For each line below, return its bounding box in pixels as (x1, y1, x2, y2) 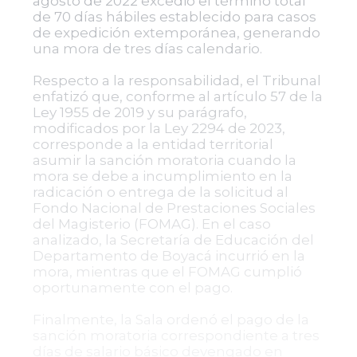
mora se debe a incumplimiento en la (32, 168, 292, 184)
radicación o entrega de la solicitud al (32, 184, 288, 200)
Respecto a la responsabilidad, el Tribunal (32, 73, 321, 88)
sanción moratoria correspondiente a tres (32, 328, 320, 343)
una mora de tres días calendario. (32, 41, 262, 57)
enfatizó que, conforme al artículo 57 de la (32, 88, 323, 104)
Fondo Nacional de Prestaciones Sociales (32, 200, 316, 216)
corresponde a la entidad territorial (32, 136, 273, 152)
